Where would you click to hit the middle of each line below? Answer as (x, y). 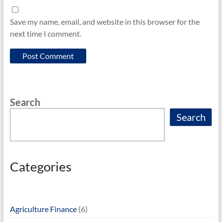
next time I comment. (45, 33)
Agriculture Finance (43, 209)
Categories (40, 166)
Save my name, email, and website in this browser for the (105, 21)
